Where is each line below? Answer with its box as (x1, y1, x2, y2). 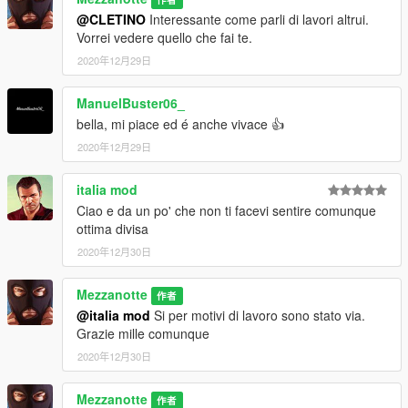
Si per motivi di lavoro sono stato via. (150, 305, 365, 324)
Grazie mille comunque (76, 323, 209, 342)
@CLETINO (76, 9, 146, 28)
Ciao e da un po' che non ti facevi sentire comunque (76, 200, 376, 219)
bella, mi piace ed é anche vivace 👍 (76, 114, 284, 133)
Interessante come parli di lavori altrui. (146, 9, 369, 28)
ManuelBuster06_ (76, 93, 185, 112)
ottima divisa (76, 219, 148, 238)
